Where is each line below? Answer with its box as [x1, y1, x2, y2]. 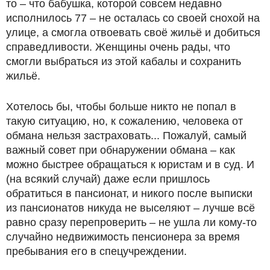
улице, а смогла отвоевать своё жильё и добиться [6, 27, 260, 39]
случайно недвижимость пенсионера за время [6, 231, 240, 243]
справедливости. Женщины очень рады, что [6, 41, 230, 54]
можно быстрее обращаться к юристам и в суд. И [6, 159, 254, 171]
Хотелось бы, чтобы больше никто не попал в [6, 101, 236, 113]
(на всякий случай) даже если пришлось [6, 173, 210, 186]
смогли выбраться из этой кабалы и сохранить [6, 55, 241, 68]
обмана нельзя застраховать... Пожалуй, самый [6, 130, 246, 142]
